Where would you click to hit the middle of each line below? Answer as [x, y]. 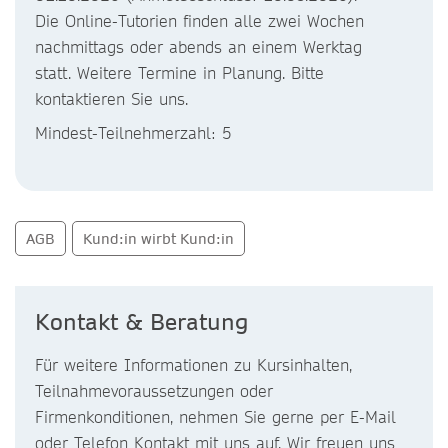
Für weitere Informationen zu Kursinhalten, [193, 364]
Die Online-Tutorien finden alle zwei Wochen [199, 20]
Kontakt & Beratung [142, 321]
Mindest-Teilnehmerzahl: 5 [133, 132]
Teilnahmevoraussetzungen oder [154, 390]
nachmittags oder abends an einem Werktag [198, 46]
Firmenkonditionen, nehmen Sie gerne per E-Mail [215, 416]
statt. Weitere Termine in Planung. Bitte [179, 72]
